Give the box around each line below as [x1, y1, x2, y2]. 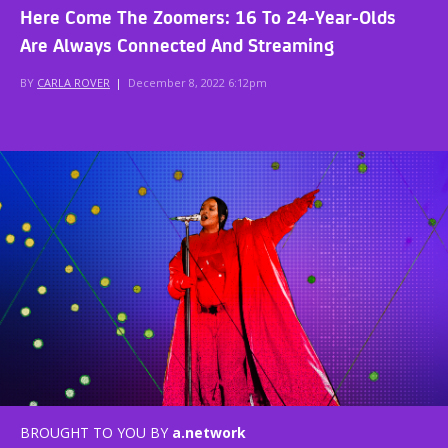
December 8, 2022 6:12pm [128, 74, 267, 90]
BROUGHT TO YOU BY [20, 423, 168, 443]
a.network [172, 423, 246, 443]
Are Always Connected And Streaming [20, 29, 334, 58]
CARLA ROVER [37, 74, 110, 90]
